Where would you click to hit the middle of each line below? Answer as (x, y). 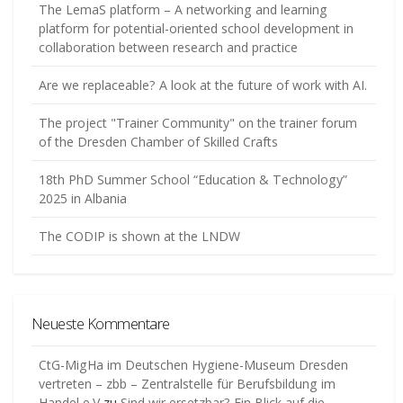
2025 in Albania (83, 198)
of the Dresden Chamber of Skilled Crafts (158, 141)
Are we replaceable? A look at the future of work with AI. (203, 85)
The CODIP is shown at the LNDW (139, 236)
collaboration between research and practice (168, 47)
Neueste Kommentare (101, 323)
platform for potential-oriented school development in (196, 28)
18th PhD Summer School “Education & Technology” (193, 179)
